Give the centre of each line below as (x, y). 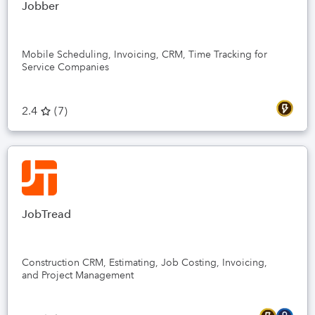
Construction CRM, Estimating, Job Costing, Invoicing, (144, 262)
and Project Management (78, 275)
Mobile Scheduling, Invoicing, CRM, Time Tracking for (144, 54)
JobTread (46, 214)
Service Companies (65, 67)
